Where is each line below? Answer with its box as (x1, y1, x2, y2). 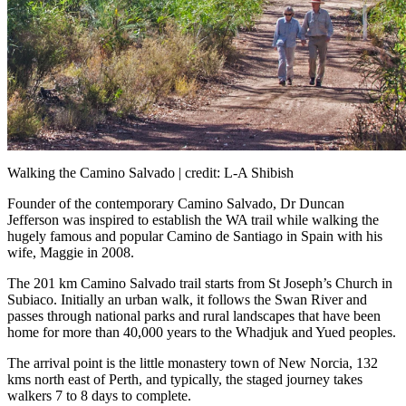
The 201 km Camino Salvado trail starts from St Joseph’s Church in (7, 275, 392, 291)
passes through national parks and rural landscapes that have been (7, 307, 381, 324)
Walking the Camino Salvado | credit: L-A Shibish (7, 164, 294, 180)
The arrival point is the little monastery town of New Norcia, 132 (7, 354, 378, 371)
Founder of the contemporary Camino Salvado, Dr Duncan (7, 195, 344, 211)
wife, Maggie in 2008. (7, 244, 134, 260)
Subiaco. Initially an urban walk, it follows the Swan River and (7, 291, 367, 307)
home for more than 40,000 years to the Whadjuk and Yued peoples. (7, 324, 396, 340)
